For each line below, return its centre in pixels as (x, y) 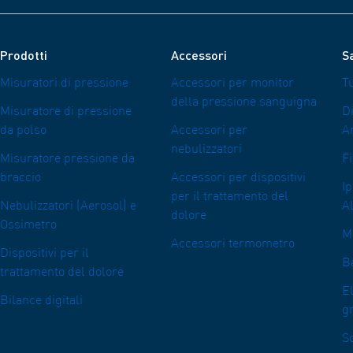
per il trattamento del (230, 197)
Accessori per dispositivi (238, 178)
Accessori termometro (233, 245)
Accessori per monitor (232, 84)
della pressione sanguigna (244, 103)
